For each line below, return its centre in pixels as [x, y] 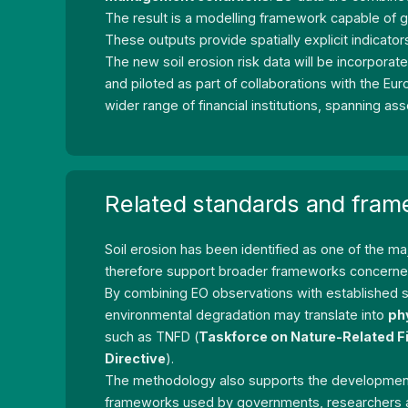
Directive [136, 358]
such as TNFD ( [152, 336]
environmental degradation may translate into [247, 314]
